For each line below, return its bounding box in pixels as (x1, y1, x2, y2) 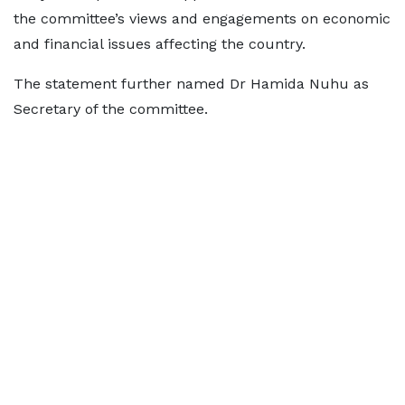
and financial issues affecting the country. (14, 35, 306, 52)
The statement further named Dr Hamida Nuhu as (14, 75, 369, 92)
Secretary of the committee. (14, 100, 208, 118)
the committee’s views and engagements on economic (14, 10, 391, 27)
